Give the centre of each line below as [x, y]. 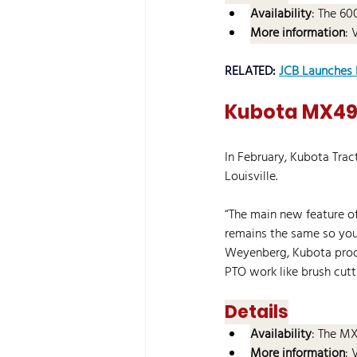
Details [257, 312]
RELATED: [252, 72]
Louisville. [251, 177]
